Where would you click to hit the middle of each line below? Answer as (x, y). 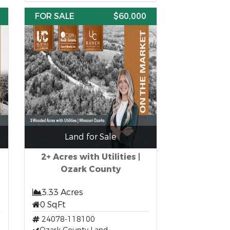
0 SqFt (53, 205)
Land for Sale (91, 137)
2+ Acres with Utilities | (91, 157)
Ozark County (91, 169)
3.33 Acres (63, 192)
